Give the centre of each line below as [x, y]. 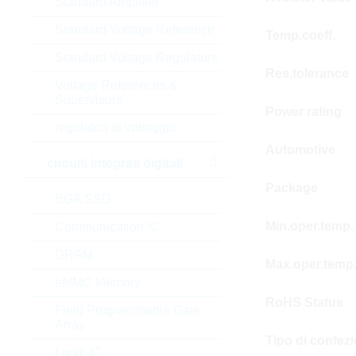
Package [291, 188]
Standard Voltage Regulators [136, 58]
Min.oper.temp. [309, 226]
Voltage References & [116, 85]
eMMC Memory [97, 282]
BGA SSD [83, 199]
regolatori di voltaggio [115, 128]
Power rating [303, 112]
